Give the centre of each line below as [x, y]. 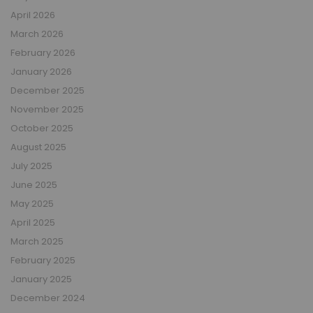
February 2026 [43, 52]
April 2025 [33, 222]
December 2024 [48, 298]
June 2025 [34, 184]
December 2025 [48, 90]
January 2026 [41, 71]
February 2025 [43, 260]
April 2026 [33, 15]
